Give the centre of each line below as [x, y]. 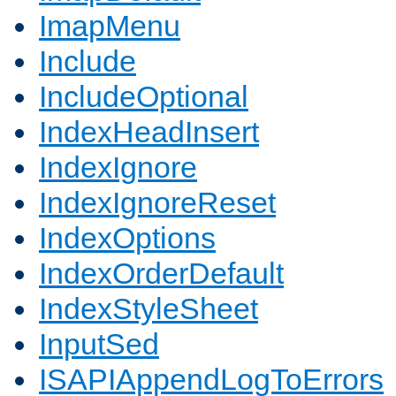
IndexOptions [127, 238]
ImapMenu [110, 26]
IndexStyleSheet [148, 309]
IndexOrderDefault [161, 274]
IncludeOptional [144, 97]
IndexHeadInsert [149, 132]
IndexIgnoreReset [157, 203]
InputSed [99, 344]
